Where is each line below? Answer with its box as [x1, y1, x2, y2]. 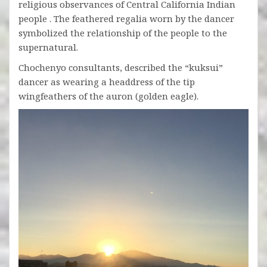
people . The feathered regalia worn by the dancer [18, 13, 234, 25]
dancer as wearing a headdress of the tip [18, 76, 195, 88]
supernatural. [18, 41, 78, 54]
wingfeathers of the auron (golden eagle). [18, 90, 198, 103]
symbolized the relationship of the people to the [18, 27, 227, 39]
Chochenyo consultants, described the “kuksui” [18, 61, 223, 74]
